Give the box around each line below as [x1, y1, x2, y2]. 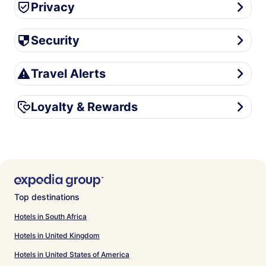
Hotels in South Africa [14, 211, 87, 221]
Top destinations [14, 191, 80, 202]
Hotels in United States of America [14, 249, 129, 259]
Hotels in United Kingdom [14, 230, 100, 240]
